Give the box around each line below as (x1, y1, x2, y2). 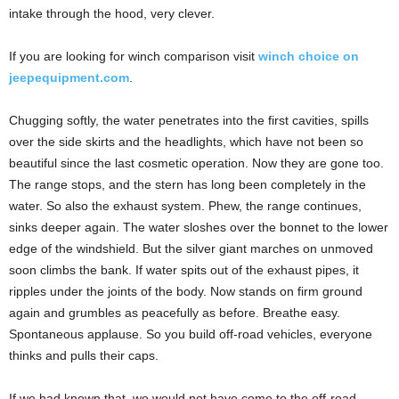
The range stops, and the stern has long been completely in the (9, 176, 366, 191)
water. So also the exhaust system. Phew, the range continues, (9, 198, 362, 213)
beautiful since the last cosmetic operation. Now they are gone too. (9, 155, 384, 170)
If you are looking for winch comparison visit (9, 48, 258, 63)
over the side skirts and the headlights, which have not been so (9, 134, 363, 149)
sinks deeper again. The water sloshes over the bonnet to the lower (9, 219, 388, 234)
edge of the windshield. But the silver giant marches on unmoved (9, 240, 373, 256)
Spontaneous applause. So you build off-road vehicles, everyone (9, 326, 372, 341)
